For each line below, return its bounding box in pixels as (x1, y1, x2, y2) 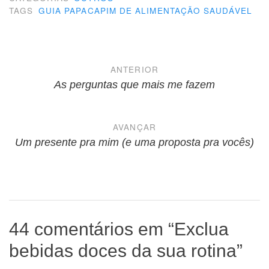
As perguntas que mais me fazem (54, 78, 215, 91)
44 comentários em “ (9, 219, 174, 240)
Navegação (8, 53, 113, 77)
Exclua (174, 219, 229, 240)
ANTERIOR (110, 63, 159, 75)
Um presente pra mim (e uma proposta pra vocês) (15, 136, 254, 148)
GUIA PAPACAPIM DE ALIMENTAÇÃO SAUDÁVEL (38, 4, 252, 16)
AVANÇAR (113, 121, 156, 133)
